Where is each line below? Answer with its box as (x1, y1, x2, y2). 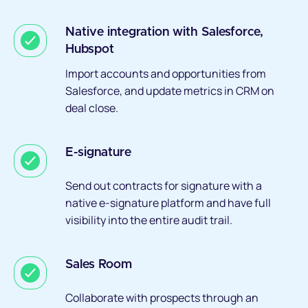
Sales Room (65, 258, 132, 272)
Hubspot (65, 43, 114, 56)
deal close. (65, 100, 118, 116)
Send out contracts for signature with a (65, 178, 262, 194)
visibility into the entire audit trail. (65, 212, 232, 228)
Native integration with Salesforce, (65, 26, 263, 39)
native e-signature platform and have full (65, 195, 271, 211)
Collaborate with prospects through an (65, 290, 258, 306)
